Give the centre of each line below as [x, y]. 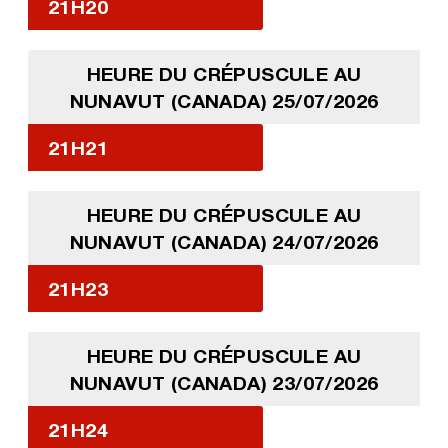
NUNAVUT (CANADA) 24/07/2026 [224, 241]
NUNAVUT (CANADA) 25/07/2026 [224, 100]
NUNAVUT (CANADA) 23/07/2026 [224, 382]
